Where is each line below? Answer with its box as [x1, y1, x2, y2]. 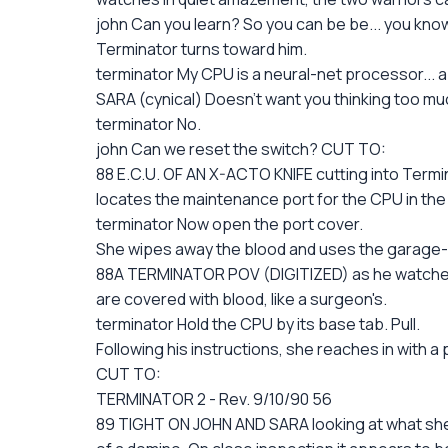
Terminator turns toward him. [96, 38, 307, 60]
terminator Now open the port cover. [96, 213, 363, 235]
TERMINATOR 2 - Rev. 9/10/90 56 [96, 388, 332, 410]
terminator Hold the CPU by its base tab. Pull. [96, 313, 420, 335]
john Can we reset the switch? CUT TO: [96, 138, 386, 160]
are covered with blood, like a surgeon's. [96, 288, 387, 310]
